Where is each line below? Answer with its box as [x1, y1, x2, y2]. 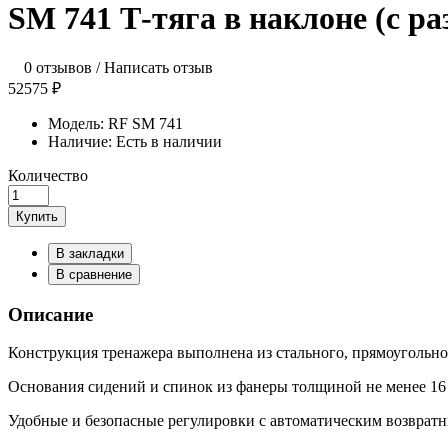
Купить [16, 208, 58, 224]
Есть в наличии [116, 132, 222, 150]
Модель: [48, 114, 108, 132]
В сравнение [56, 266, 132, 282]
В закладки [56, 245, 124, 261]
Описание [8, 303, 93, 325]
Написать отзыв [104, 58, 213, 76]
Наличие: [48, 132, 116, 150]
